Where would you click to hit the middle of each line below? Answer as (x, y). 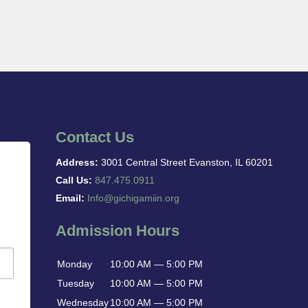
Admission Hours (118, 230)
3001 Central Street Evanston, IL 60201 (186, 163)
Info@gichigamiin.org (134, 198)
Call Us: (74, 180)
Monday (75, 264)
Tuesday (76, 284)
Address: (77, 163)
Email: (70, 198)
